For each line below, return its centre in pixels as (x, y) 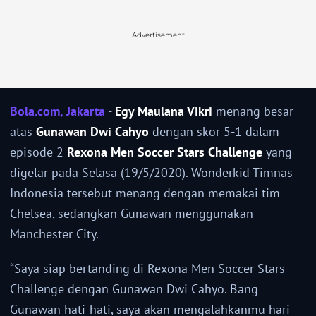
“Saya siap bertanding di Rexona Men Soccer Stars (147, 269)
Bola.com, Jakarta (57, 111)
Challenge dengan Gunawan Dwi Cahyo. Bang (134, 289)
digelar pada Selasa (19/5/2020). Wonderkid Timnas (151, 173)
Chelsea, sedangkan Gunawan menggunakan (132, 214)
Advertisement (158, 35)
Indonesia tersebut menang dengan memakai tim (145, 193)
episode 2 (38, 152)
